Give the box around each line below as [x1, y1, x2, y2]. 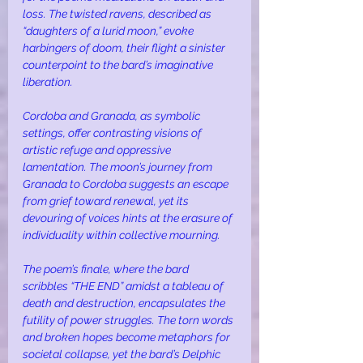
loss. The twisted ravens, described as [23, 7, 214, 21]
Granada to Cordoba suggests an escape [23, 177, 231, 191]
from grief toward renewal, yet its [23, 194, 191, 208]
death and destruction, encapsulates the [23, 297, 228, 310]
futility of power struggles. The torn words [23, 314, 236, 327]
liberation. [23, 75, 73, 89]
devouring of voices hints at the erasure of [23, 211, 235, 225]
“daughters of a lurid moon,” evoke [23, 24, 196, 38]
